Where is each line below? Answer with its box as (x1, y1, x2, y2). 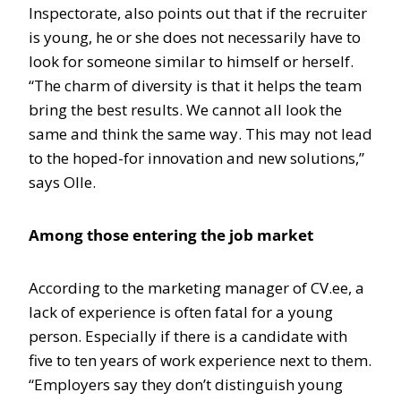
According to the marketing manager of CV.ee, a (29, 277, 364, 298)
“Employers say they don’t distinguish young (29, 374, 343, 395)
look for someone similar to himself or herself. (29, 51, 354, 72)
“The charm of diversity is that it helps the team (29, 75, 362, 96)
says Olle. (29, 172, 96, 192)
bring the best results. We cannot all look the (29, 99, 342, 120)
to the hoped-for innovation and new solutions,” (29, 148, 364, 168)
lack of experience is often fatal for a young (29, 302, 333, 322)
